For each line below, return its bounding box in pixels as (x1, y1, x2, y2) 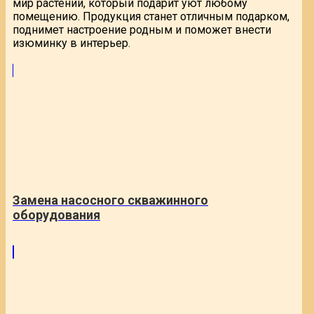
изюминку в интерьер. (13, 36, 130, 50)
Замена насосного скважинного (13, 193, 208, 208)
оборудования (13, 207, 100, 223)
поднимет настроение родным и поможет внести (13, 23, 271, 37)
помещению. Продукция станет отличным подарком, (13, 10, 289, 24)
